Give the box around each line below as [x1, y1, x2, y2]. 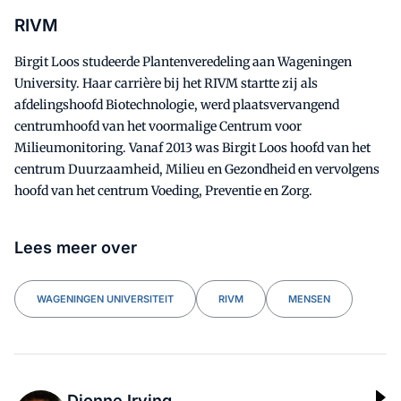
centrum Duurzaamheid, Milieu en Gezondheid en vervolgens [14, 160, 380, 177]
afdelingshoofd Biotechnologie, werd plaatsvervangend [14, 96, 339, 113]
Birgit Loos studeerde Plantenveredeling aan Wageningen [14, 53, 352, 70]
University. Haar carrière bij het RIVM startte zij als [14, 74, 318, 91]
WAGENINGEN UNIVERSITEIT [37, 292, 174, 305]
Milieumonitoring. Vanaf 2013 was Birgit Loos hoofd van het [14, 139, 371, 156]
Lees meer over [14, 237, 137, 257]
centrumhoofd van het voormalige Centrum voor [14, 117, 302, 134]
